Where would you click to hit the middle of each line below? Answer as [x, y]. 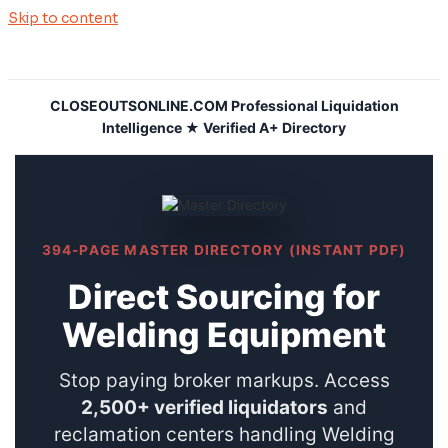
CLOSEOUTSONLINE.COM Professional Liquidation [224, 105]
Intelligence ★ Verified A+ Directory [224, 127]
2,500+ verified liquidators [204, 408]
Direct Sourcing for [224, 296]
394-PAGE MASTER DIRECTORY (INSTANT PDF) [224, 250]
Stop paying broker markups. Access [224, 381]
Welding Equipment [224, 334]
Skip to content [63, 18]
